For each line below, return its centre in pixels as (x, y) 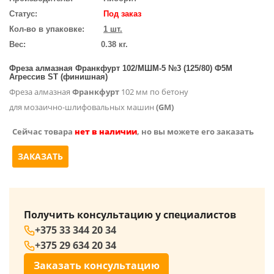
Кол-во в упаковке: (47, 29)
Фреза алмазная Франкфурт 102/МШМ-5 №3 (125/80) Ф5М (121, 68)
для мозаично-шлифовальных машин (83, 107)
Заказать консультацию (96, 265)
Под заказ (122, 14)
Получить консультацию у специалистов (130, 215)
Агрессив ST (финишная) (58, 77)
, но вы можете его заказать (195, 131)
